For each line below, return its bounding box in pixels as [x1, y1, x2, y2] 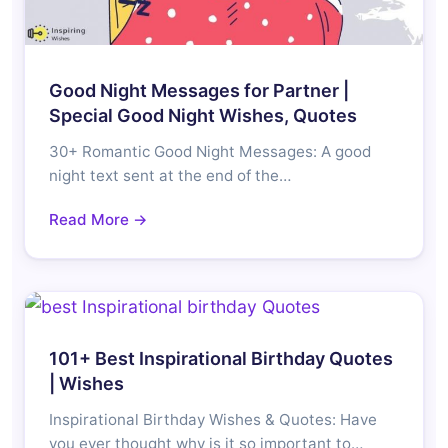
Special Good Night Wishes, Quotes [49, 105, 361, 127]
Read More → [49, 210, 148, 230]
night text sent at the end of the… [49, 166, 291, 186]
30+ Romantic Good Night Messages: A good [49, 142, 371, 162]
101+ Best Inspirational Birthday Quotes [49, 348, 393, 370]
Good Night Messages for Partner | [49, 80, 349, 102]
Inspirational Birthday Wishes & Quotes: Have [49, 410, 377, 430]
